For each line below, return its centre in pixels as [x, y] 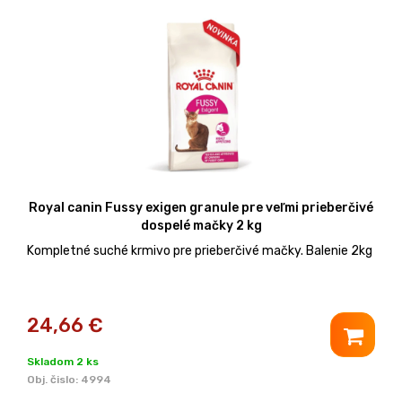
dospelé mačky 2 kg [201, 225]
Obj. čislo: [54, 379]
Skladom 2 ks [63, 361]
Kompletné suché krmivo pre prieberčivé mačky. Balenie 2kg [200, 250]
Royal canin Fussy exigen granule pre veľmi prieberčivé [201, 207]
